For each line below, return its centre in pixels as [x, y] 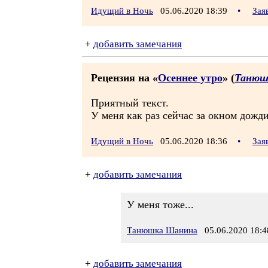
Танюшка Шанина [162, 230]
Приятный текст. [130, 103]
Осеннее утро [190, 78]
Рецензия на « [124, 78]
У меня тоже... [160, 205]
